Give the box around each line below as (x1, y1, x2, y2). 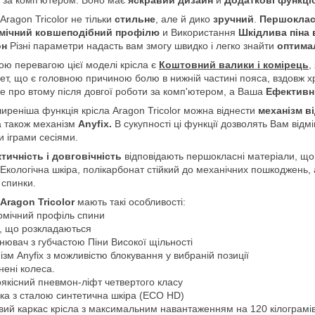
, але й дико (155, 13, 213, 25)
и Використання (160, 26, 238, 38)
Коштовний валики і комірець (159, 58, 309, 70)
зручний (213, 13, 254, 25)
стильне (115, 13, 155, 25)
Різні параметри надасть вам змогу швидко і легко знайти (7, 39, 277, 51)
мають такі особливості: (77, 195, 186, 207)
